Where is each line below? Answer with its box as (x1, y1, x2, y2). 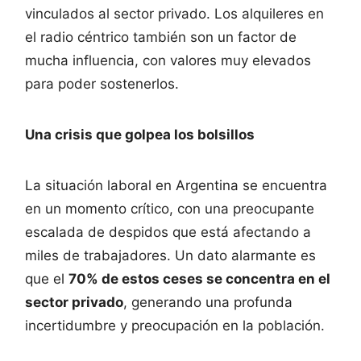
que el (25, 270, 68, 287)
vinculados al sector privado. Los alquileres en (25, 5, 324, 22)
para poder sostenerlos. (25, 75, 179, 92)
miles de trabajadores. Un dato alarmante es (25, 247, 316, 263)
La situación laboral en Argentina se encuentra (25, 176, 327, 193)
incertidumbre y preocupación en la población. (25, 317, 325, 334)
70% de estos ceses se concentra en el (68, 270, 330, 287)
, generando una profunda (123, 293, 293, 310)
